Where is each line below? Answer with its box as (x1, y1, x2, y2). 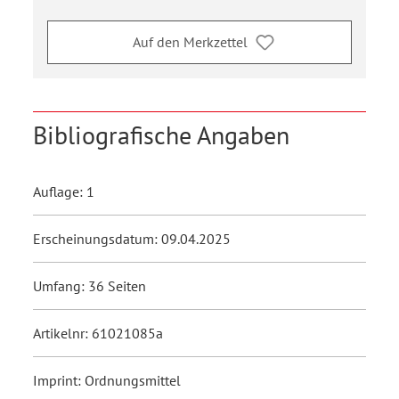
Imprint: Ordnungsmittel (33, 370, 181, 389)
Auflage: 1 (33, 182, 94, 200)
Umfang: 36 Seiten (33, 276, 146, 295)
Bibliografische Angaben (33, 118, 289, 151)
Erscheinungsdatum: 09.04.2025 (33, 229, 231, 248)
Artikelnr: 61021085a (33, 323, 163, 342)
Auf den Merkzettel (132, 33, 248, 52)
